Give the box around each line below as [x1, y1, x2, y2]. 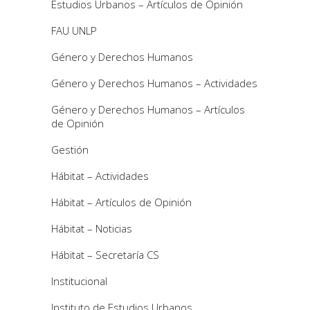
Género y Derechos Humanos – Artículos [51, 102, 245, 116]
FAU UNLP [51, 23, 97, 37]
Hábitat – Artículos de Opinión [51, 194, 192, 209]
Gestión [51, 142, 89, 156]
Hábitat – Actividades [51, 168, 149, 183]
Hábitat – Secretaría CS [51, 247, 159, 262]
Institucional [51, 273, 107, 288]
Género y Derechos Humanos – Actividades [51, 75, 257, 90]
